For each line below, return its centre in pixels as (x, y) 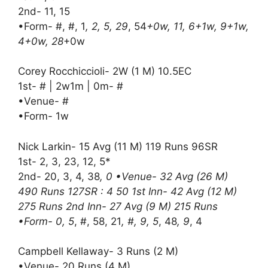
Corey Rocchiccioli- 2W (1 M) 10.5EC (105, 71)
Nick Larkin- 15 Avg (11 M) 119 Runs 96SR (118, 146)
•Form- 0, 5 (46, 221)
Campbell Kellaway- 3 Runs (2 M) (98, 252)
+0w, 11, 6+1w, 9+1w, (198, 26)
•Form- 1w (43, 116)
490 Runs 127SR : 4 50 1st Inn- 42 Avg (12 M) (127, 191)
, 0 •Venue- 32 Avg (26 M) (164, 176)
